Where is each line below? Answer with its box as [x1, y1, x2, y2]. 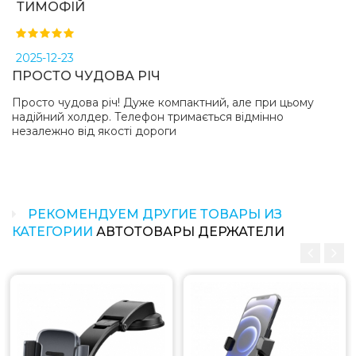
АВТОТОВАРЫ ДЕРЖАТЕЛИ [96, 223, 284, 239]
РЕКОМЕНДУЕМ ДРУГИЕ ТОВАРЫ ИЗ [25, 206, 282, 222]
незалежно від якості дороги [12, 123, 176, 138]
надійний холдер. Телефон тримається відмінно [12, 109, 284, 124]
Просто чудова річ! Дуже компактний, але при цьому [12, 95, 314, 110]
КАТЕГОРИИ [12, 223, 96, 239]
